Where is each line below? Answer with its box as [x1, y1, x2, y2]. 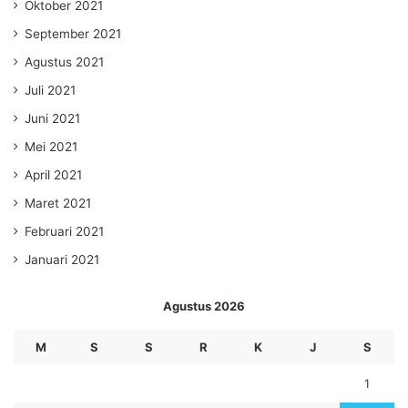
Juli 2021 [25, 83, 76, 98]
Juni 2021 [25, 111, 80, 127]
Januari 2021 [25, 252, 99, 268]
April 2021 [25, 168, 82, 183]
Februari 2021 [25, 224, 104, 240]
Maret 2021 [25, 196, 91, 211]
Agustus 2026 [163, 299, 245, 314]
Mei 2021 [25, 139, 77, 155]
